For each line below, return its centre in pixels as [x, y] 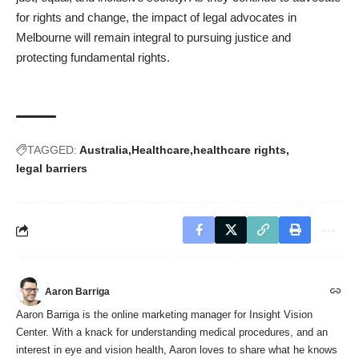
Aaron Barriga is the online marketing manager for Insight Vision [164, 315]
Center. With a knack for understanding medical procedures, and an [172, 333]
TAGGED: [52, 150]
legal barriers [52, 169]
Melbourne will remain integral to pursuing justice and [153, 38]
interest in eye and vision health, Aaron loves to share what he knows [177, 350]
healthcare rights [240, 150]
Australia [104, 150]
